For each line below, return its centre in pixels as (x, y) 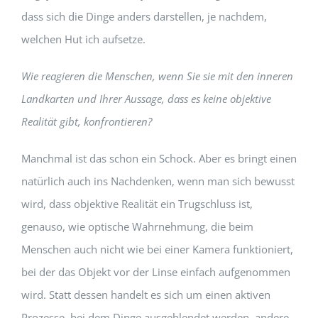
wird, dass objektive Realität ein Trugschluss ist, (137, 203)
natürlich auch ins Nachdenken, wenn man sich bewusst (158, 181)
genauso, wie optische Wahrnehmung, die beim (137, 226)
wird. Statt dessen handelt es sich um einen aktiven (146, 294)
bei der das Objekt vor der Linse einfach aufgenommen (155, 272)
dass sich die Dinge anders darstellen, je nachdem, (144, 16)
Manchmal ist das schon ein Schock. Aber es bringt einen (159, 158)
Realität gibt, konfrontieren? (86, 121)
